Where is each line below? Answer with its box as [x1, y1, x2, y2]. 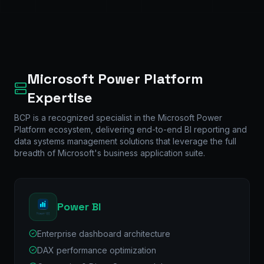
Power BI [57, 199, 101, 213]
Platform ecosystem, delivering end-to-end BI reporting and [14, 124, 247, 134]
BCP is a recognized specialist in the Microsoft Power [14, 112, 222, 123]
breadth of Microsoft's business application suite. [14, 147, 205, 158]
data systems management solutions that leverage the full [14, 136, 236, 146]
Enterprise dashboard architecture [37, 228, 170, 239]
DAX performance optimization [37, 245, 156, 255]
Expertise [27, 88, 93, 107]
